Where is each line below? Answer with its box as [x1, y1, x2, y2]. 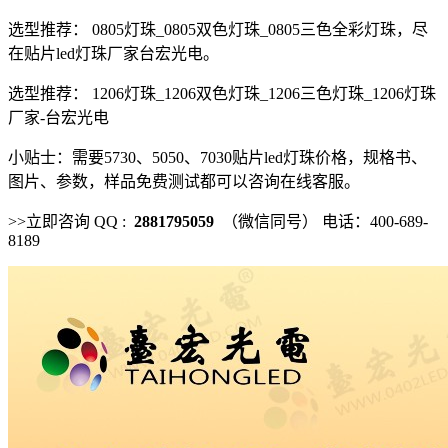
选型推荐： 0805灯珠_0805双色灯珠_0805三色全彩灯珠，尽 [8, 20, 428, 38]
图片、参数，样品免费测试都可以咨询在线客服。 [8, 172, 360, 190]
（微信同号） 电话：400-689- [222, 212, 428, 230]
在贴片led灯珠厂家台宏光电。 [8, 44, 219, 62]
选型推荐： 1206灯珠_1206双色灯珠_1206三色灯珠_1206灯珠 [8, 84, 436, 102]
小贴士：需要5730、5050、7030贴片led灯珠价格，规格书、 [8, 148, 427, 166]
